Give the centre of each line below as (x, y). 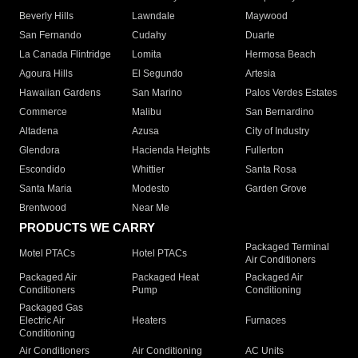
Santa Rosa (270, 170)
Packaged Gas (51, 308)
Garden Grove (276, 189)
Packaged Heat (166, 278)
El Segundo (158, 74)
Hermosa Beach (280, 55)
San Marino (157, 93)
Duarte (260, 36)
